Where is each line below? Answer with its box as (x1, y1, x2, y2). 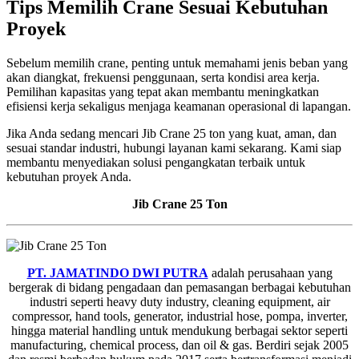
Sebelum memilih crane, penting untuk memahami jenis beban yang (6, 56, 348, 71)
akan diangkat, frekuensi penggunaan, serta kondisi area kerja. (6, 71, 320, 85)
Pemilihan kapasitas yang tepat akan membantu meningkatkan (6, 85, 319, 99)
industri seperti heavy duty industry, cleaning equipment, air (29, 295, 330, 309)
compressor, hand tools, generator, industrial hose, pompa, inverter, (11, 309, 348, 324)
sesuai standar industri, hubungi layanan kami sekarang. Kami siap (6, 141, 341, 155)
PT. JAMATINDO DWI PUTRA (26, 266, 208, 280)
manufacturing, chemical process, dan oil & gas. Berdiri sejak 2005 (10, 338, 349, 353)
